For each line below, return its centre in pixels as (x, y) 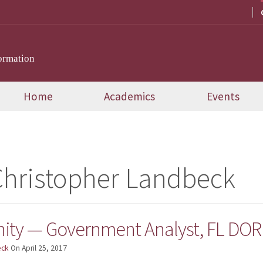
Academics (130, 97)
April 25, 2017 (44, 248)
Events (223, 97)
